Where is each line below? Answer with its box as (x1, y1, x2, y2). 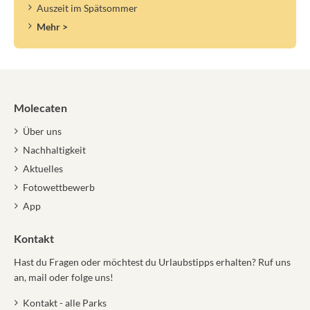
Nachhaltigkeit (22, 144, 86, 156)
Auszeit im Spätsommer (36, 2, 138, 15)
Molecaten (14, 101, 67, 115)
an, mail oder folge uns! (14, 271, 113, 283)
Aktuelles (22, 163, 63, 174)
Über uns (22, 125, 62, 138)
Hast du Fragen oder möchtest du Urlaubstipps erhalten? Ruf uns (14, 255, 291, 268)
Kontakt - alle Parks (22, 296, 107, 309)
